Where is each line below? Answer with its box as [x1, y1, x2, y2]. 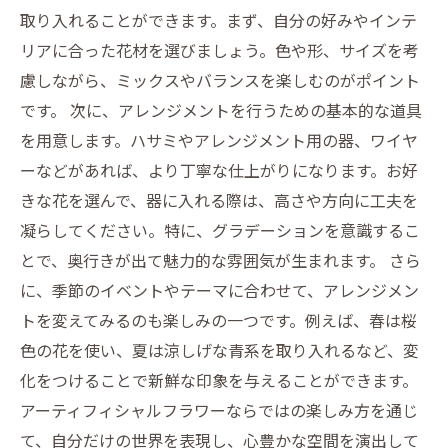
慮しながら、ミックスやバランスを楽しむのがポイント [20, 68, 420, 92]
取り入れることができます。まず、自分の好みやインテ [20, 8, 417, 32]
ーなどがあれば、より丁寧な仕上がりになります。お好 [20, 158, 418, 182]
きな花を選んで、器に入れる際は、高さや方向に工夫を [20, 188, 418, 212]
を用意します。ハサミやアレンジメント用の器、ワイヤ [20, 128, 418, 152]
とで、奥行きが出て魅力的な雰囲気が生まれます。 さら [20, 248, 421, 272]
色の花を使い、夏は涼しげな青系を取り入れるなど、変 [20, 338, 419, 362]
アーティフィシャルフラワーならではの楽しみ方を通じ [20, 398, 418, 422]
